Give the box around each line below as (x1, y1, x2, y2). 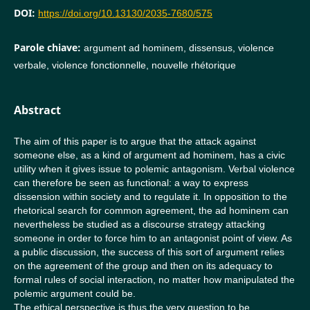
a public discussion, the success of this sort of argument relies (13, 246, 284, 257)
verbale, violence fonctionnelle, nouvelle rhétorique (13, 59, 236, 71)
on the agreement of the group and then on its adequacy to (13, 260, 273, 271)
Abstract (13, 102, 61, 118)
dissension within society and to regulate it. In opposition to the (13, 191, 287, 202)
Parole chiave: (13, 40, 84, 54)
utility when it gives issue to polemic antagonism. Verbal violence (13, 163, 295, 174)
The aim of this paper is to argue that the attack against (13, 136, 256, 147)
